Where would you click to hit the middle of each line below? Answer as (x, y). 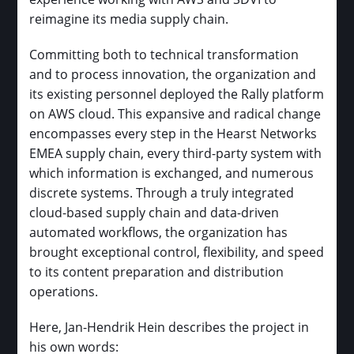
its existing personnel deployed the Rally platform (177, 94)
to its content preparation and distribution (157, 271)
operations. (64, 291)
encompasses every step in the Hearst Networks (173, 133)
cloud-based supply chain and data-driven (154, 212)
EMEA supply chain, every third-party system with (176, 153)
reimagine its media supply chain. (129, 19)
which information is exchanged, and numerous (172, 173)
